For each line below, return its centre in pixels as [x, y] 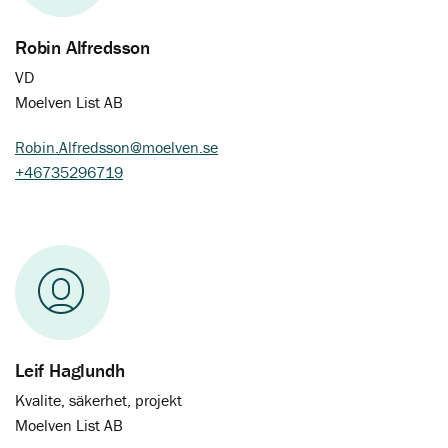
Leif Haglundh [70, 370]
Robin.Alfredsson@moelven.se [116, 147]
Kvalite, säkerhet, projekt [98, 400]
